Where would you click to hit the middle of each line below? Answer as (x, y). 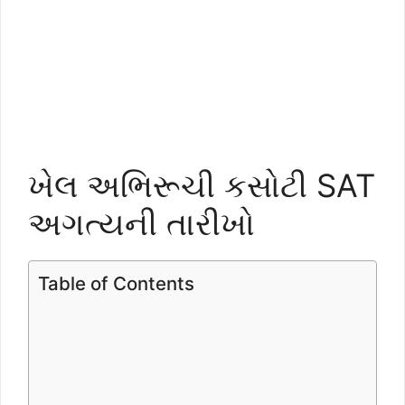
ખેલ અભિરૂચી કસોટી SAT (202, 185)
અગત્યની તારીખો (141, 223)
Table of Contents (116, 283)
